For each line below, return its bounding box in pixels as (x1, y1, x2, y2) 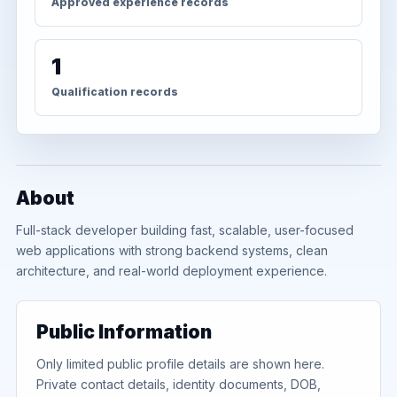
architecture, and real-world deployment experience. (16, 262, 327, 278)
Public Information (36, 320, 212, 343)
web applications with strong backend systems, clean (16, 242, 328, 258)
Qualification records (51, 84, 178, 98)
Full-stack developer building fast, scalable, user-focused (16, 222, 354, 237)
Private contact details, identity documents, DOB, (36, 376, 321, 392)
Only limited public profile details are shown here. (36, 355, 324, 371)
